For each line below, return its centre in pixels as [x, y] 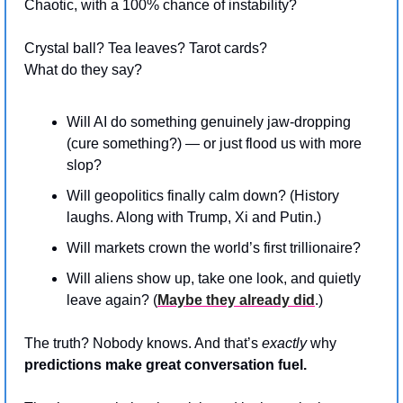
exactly [284, 343]
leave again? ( [112, 300]
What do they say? [83, 69]
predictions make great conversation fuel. [166, 364]
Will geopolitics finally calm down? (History [203, 195]
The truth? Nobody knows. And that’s [143, 343]
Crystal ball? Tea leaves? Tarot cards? [148, 48]
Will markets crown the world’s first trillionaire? [214, 247]
